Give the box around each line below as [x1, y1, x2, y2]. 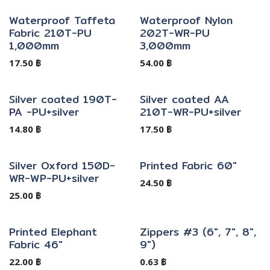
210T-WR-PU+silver [139, 103, 241, 120]
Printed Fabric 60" [139, 157, 237, 174]
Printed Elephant [9, 223, 97, 240]
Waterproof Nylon [139, 11, 233, 28]
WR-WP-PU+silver [9, 169, 99, 186]
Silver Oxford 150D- [9, 157, 115, 174]
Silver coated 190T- [9, 90, 117, 107]
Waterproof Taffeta [9, 11, 115, 28]
